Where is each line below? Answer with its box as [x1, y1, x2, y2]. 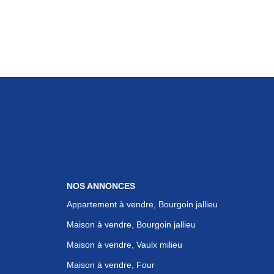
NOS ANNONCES [66, 181, 135, 191]
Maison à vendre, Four [66, 259, 155, 270]
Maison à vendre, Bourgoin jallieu [66, 219, 196, 229]
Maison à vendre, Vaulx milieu [66, 239, 182, 250]
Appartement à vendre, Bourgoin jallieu [66, 199, 218, 209]
